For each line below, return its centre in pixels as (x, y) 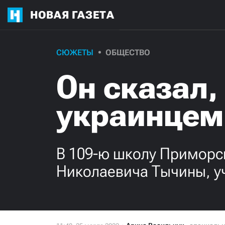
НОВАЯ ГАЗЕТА (72, 15)
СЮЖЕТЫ (75, 52)
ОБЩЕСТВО (128, 52)
